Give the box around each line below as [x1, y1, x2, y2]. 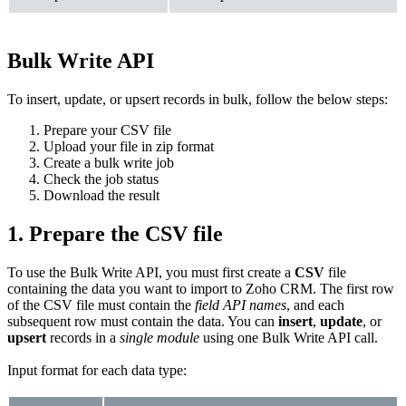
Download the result [43, 187, 159, 203]
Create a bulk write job [43, 154, 174, 170]
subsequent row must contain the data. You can [7, 313, 278, 329]
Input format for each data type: [7, 362, 187, 378]
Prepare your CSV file [43, 121, 171, 138]
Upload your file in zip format [43, 138, 214, 154]
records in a [46, 329, 120, 345]
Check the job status [43, 170, 159, 187]
